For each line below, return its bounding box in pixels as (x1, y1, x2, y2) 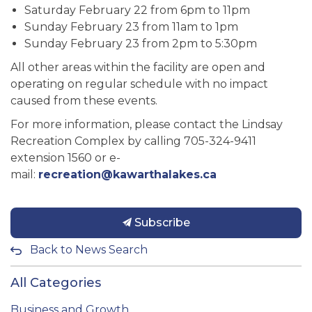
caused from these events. (10, 94, 157, 107)
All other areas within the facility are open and (10, 61, 265, 74)
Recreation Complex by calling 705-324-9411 (10, 134, 256, 148)
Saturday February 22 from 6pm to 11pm (24, 3, 250, 17)
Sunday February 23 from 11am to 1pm (24, 20, 238, 33)
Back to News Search (30, 243, 148, 256)
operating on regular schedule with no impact (10, 77, 268, 91)
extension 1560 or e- (10, 151, 120, 164)
